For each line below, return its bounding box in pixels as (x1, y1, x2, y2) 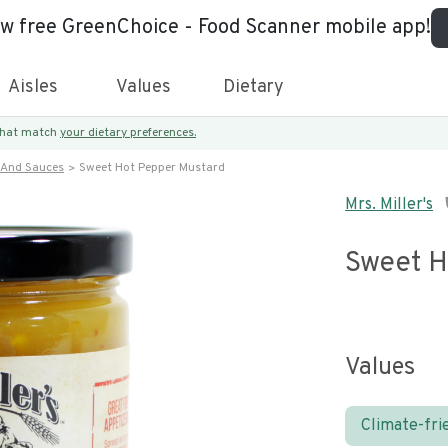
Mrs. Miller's (345, 195, 433, 215)
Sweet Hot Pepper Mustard (79, 160, 225, 176)
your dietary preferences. (60, 125, 196, 141)
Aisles (8, 76, 58, 99)
